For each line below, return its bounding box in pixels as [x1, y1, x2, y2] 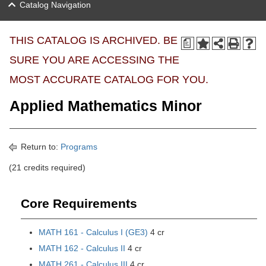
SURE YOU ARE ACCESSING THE [9, 54, 179, 66]
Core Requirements [21, 197, 137, 210]
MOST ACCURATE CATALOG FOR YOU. [9, 74, 208, 85]
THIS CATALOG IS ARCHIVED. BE [9, 34, 178, 46]
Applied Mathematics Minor [9, 98, 202, 114]
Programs [61, 142, 97, 151]
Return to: [18, 142, 61, 151]
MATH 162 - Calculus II [39, 243, 125, 253]
